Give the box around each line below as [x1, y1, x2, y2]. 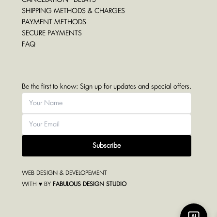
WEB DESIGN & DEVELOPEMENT [21, 170, 107, 176]
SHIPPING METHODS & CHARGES [21, 7, 125, 15]
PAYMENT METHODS [21, 18, 86, 26]
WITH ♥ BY [21, 181, 53, 187]
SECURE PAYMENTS [21, 30, 82, 37]
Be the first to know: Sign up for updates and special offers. [21, 83, 191, 91]
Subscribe [92, 142, 121, 150]
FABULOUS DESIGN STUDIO [52, 181, 126, 187]
